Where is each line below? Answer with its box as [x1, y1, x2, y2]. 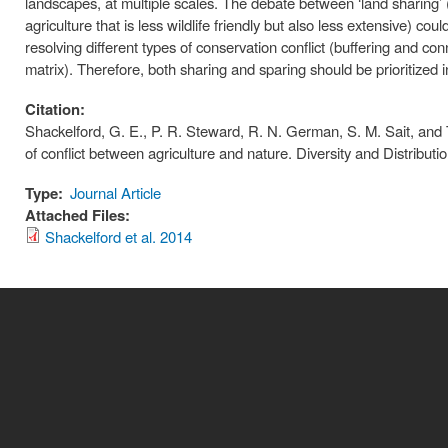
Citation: [25, 98, 89, 121]
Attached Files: [25, 204, 134, 226]
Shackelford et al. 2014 [45, 226, 192, 247]
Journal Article [70, 182, 162, 203]
